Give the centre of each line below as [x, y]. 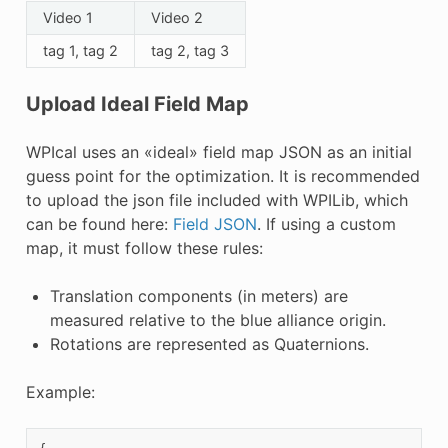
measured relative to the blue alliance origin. [217, 320]
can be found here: [99, 224]
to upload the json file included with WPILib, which [216, 200]
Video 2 [176, 18]
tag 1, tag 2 [80, 51]
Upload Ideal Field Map [137, 104]
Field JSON [214, 224]
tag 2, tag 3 [189, 51]
